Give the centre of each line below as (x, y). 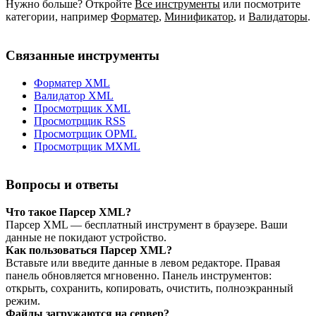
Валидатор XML (74, 95)
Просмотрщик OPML (85, 133)
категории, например (57, 17)
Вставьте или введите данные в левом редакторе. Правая (143, 263)
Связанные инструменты (83, 55)
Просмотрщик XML (82, 108)
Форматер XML (72, 83)
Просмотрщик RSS (80, 121)
